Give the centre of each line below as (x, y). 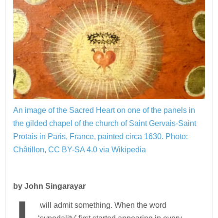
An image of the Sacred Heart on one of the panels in (104, 110)
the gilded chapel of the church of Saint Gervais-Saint (105, 123)
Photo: (177, 136)
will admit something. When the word (102, 205)
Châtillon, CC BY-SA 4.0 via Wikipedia (80, 149)
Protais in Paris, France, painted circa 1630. (90, 136)
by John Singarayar (50, 186)
